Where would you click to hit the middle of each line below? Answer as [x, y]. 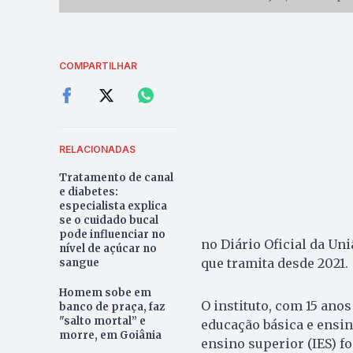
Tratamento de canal [116, 177]
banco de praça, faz [111, 307]
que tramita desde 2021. [274, 263]
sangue [79, 262]
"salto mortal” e [102, 321]
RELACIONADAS [97, 149]
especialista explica [113, 206]
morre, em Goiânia [110, 335]
